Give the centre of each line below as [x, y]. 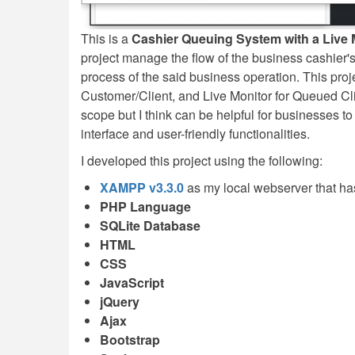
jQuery [120, 302]
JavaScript [132, 282]
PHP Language [145, 206]
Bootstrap [130, 340]
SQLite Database [150, 225]
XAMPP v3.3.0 [142, 187]
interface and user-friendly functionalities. [195, 134]
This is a [106, 38]
